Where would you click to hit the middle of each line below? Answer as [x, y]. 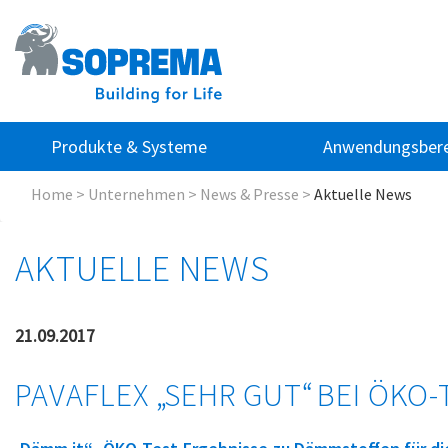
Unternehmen [136, 194]
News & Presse [249, 194]
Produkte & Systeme [129, 146]
